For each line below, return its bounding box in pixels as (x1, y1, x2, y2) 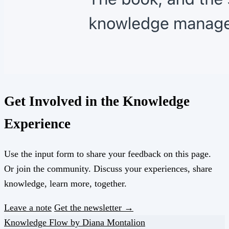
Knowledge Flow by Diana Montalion (4, 217, 145, 227)
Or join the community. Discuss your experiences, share (4, 163, 212, 174)
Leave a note (4, 202, 52, 213)
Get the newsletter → (54, 202, 133, 213)
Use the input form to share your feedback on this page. (4, 148, 211, 159)
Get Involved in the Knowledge (4, 94, 190, 109)
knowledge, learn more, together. (4, 178, 127, 189)
